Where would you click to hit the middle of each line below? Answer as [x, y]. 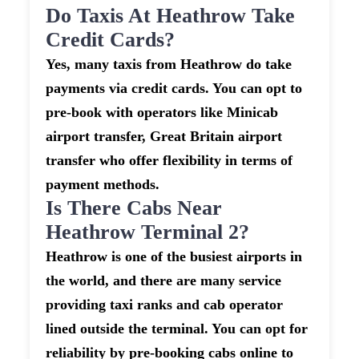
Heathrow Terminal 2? [148, 232]
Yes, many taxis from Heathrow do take [169, 65]
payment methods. [103, 185]
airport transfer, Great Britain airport [164, 137]
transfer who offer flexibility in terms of [169, 161]
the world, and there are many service [164, 281]
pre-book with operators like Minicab [162, 113]
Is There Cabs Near [134, 208]
